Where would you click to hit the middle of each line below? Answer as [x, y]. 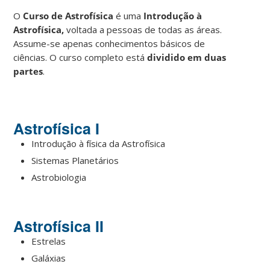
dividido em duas [187, 57]
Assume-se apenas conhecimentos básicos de [109, 43]
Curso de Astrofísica [68, 15]
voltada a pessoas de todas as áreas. [143, 29]
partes [28, 71]
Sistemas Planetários [75, 160]
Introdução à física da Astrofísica [99, 143]
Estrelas [49, 241]
